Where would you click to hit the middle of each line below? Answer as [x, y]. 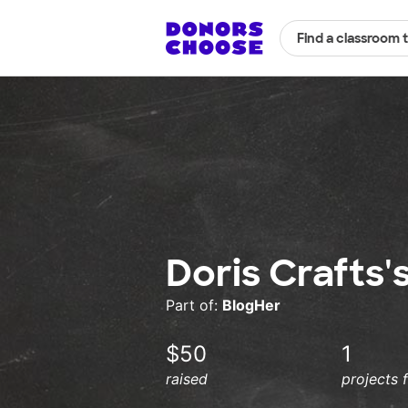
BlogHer [251, 306]
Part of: [194, 306]
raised [187, 379]
